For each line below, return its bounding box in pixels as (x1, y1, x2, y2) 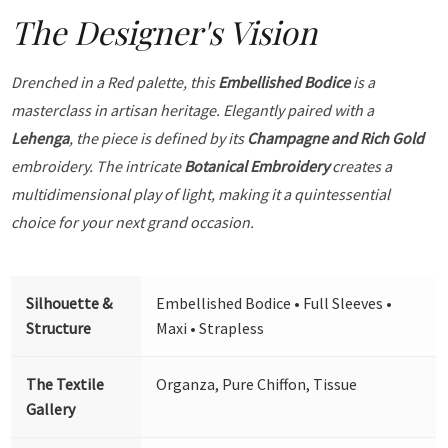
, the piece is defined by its (69, 127, 248, 148)
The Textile (26, 373, 105, 394)
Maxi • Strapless (156, 317, 265, 338)
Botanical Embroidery (184, 155, 330, 176)
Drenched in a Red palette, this (11, 71, 219, 92)
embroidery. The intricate (11, 155, 185, 176)
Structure (26, 317, 92, 338)
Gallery (26, 398, 76, 419)
